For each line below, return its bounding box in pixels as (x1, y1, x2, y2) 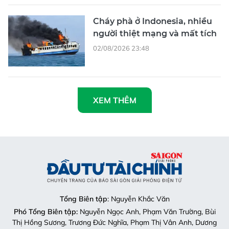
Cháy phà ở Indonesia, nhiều (93, 16, 212, 26)
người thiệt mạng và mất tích (93, 28, 217, 38)
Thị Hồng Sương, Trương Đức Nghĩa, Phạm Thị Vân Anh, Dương (12, 217, 217, 227)
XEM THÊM (93, 95, 136, 105)
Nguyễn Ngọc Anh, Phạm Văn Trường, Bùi (77, 207, 216, 216)
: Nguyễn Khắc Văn (107, 194, 170, 203)
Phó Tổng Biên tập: (13, 207, 78, 216)
